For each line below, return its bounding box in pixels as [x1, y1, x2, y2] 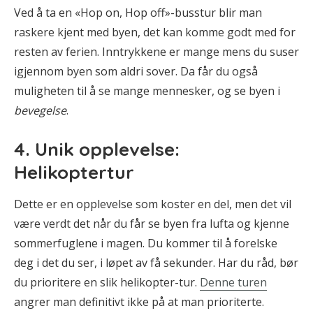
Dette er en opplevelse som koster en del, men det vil [14, 196, 291, 212]
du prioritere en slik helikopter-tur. [14, 274, 200, 290]
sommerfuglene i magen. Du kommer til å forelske [14, 235, 277, 251]
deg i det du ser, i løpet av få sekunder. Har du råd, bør [14, 254, 298, 270]
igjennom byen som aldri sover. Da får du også [14, 63, 258, 79]
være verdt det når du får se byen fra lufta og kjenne [14, 215, 289, 231]
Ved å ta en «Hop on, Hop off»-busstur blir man [14, 4, 262, 20]
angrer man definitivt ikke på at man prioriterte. [14, 293, 264, 310]
